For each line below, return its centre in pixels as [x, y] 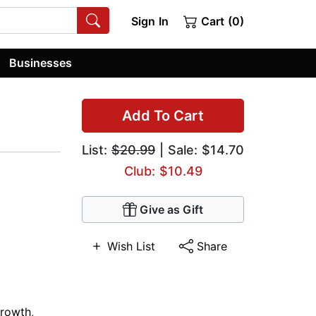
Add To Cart [163, 116]
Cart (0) [221, 21]
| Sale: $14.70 [200, 150]
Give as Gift [171, 210]
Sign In [150, 21]
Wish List [132, 247]
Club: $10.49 [163, 171]
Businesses [41, 62]
